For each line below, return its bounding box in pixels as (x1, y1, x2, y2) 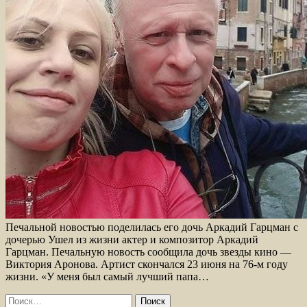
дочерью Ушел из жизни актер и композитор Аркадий (5, 233, 258, 245)
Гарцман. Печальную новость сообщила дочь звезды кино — (5, 245, 291, 258)
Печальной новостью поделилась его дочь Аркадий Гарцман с (5, 221, 298, 233)
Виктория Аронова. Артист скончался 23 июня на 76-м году (5, 258, 288, 270)
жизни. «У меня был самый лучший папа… (5, 270, 209, 282)
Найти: (5, 293, 38, 305)
